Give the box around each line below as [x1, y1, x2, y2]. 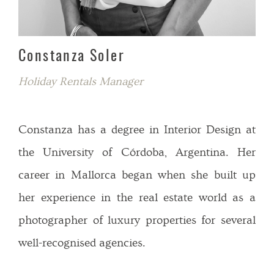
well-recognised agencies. [18, 237, 146, 250]
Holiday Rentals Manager [18, 75, 143, 88]
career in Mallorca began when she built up [18, 169, 256, 182]
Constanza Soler [18, 50, 125, 65]
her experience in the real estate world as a [18, 191, 256, 205]
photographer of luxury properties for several [18, 214, 256, 228]
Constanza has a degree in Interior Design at [18, 124, 256, 137]
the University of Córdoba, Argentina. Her [18, 146, 256, 160]
